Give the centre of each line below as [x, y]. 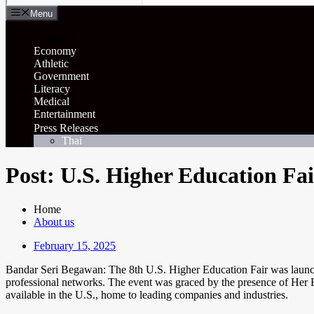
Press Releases [66, 128]
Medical [52, 102]
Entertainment [64, 114]
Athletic [51, 64]
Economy [55, 51]
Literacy [52, 89]
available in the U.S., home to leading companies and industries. [147, 295]
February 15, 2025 [75, 246]
